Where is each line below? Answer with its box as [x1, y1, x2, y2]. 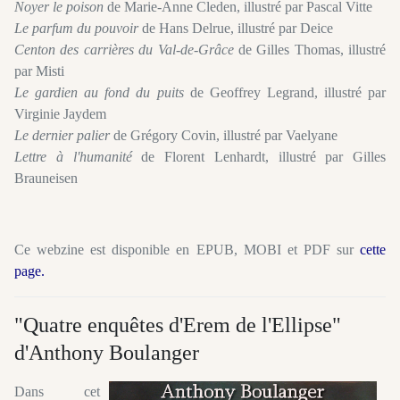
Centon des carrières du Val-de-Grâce [14, 41, 234, 57]
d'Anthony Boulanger [14, 340, 199, 364]
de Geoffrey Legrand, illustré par [183, 84, 386, 100]
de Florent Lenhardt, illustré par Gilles [131, 148, 386, 164]
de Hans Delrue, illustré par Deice [138, 20, 333, 36]
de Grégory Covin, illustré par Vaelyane [110, 127, 337, 143]
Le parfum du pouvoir [14, 20, 138, 36]
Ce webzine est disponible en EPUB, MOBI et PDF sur [14, 241, 360, 257]
